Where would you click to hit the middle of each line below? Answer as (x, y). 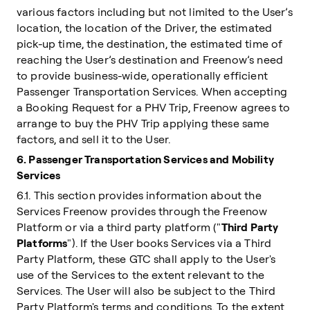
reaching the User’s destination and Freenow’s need (150, 60)
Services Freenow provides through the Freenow (142, 211)
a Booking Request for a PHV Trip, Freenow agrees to (154, 107)
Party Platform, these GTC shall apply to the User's (146, 259)
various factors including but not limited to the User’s (155, 12)
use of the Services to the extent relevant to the (140, 275)
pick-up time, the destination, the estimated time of (150, 44)
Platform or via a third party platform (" (119, 227)
